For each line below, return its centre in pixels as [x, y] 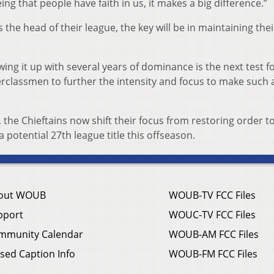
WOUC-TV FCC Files [212, 215]
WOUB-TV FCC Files [212, 195]
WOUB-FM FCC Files [213, 254]
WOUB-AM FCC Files [214, 235]
